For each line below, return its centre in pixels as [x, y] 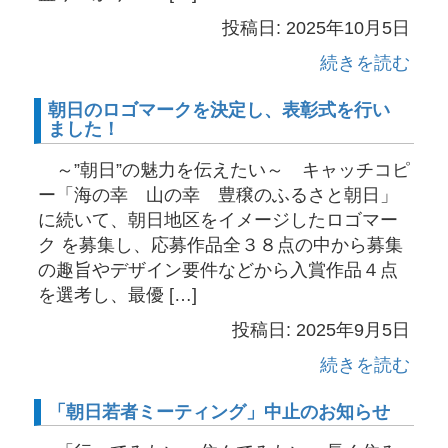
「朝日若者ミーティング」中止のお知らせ [219, 411]
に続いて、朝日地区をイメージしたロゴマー [217, 219]
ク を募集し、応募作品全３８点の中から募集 [220, 244]
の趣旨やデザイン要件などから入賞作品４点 [217, 269]
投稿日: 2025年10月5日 [316, 28]
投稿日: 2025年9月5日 [321, 329]
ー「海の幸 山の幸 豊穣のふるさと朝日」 [217, 194]
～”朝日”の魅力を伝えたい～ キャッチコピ [223, 169]
